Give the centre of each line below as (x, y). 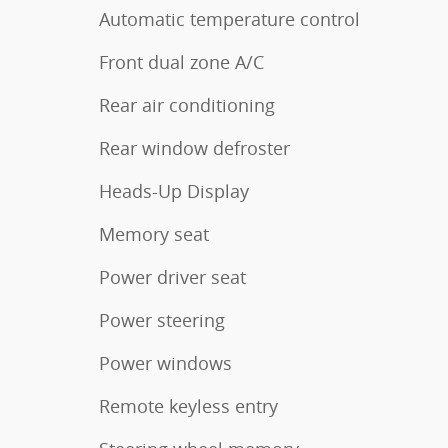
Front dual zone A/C (181, 61)
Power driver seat (172, 276)
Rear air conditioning (187, 104)
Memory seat (154, 233)
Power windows (165, 362)
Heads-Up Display (174, 190)
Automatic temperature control (229, 18)
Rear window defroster (194, 147)
